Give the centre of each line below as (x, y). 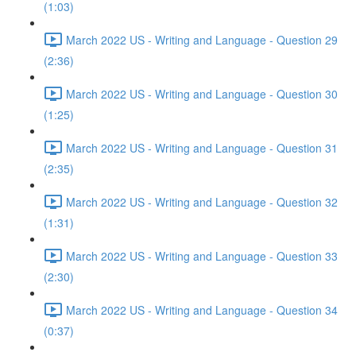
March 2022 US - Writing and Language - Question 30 (202, 93)
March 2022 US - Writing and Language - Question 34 (202, 310)
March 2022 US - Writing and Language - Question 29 (202, 39)
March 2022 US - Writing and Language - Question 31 (202, 147)
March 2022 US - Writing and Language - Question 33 (202, 255)
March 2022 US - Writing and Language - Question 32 (202, 201)
